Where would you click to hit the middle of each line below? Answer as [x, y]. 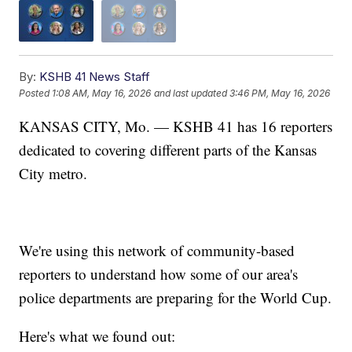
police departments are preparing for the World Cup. [176, 297]
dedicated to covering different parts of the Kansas [168, 149]
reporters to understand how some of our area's [159, 273]
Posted [36, 93]
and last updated [191, 93]
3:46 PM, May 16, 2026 [280, 93]
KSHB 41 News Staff [95, 76]
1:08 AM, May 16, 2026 [102, 93]
